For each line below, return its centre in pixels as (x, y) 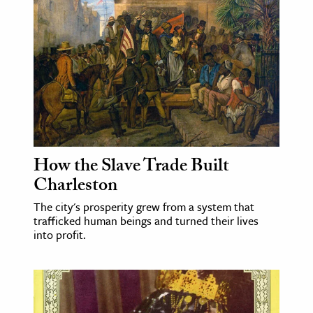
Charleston (75, 187)
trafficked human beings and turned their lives (146, 220)
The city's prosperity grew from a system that (144, 206)
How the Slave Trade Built (131, 167)
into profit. (60, 234)
